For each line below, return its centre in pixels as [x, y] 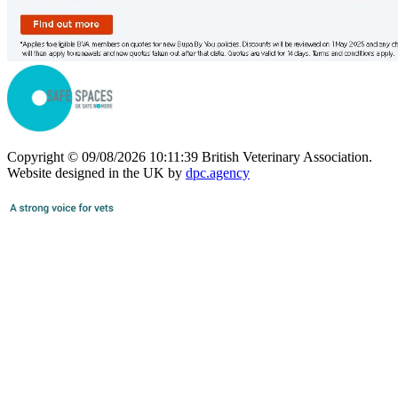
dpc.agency [218, 172]
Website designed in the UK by [96, 172]
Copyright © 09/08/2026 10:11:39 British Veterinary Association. [190, 156]
